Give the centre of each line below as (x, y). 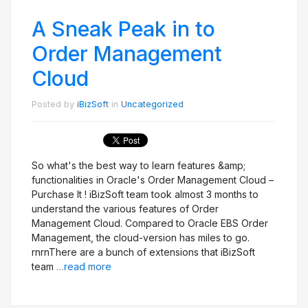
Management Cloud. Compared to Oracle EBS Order (150, 223)
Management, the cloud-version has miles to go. (141, 238)
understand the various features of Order (125, 209)
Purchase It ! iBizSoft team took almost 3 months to (145, 194)
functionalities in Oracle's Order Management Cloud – (153, 180)
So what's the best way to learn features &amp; (139, 165)
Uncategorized (152, 104)
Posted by (54, 104)
